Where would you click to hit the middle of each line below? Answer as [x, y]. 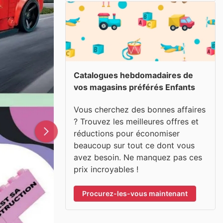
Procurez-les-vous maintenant [135, 193]
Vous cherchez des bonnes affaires [140, 109]
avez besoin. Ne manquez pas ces [138, 157]
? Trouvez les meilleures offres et [136, 121]
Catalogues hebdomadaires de [133, 75]
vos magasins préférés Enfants [134, 87]
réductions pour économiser [127, 133]
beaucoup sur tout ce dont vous [134, 145]
